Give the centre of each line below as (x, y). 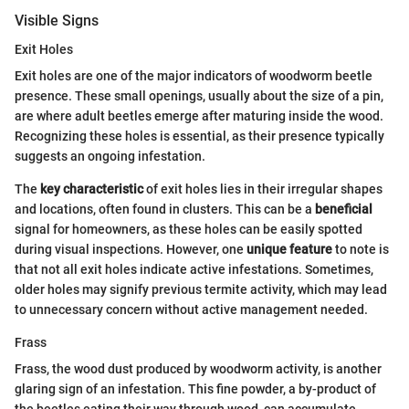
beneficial (344, 210)
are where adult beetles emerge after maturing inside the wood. (199, 116)
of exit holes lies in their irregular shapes (263, 189)
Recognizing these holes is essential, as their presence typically (199, 136)
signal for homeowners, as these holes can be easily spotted (189, 230)
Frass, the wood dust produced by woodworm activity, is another (198, 369)
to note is (361, 250)
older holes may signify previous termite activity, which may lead (201, 290)
